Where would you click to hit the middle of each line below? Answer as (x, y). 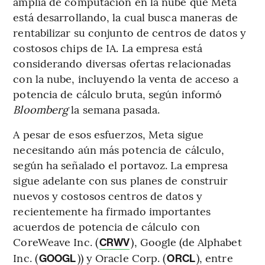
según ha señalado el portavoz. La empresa (121, 165)
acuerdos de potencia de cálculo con (106, 227)
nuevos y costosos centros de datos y (108, 196)
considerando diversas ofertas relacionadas (122, 63)
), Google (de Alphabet (186, 242)
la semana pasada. (116, 109)
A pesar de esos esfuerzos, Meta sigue (109, 134)
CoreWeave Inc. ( (56, 242)
